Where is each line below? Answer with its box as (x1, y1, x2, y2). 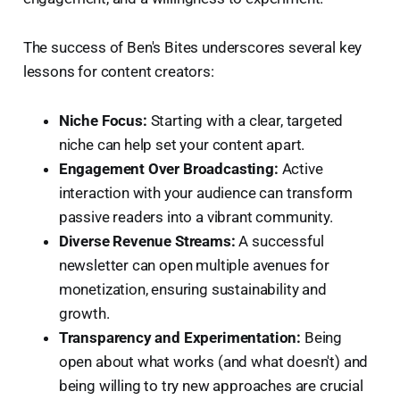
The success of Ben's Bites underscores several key (22, 38, 362, 57)
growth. (58, 304, 110, 323)
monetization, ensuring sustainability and (58, 280, 327, 299)
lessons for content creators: (22, 62, 214, 81)
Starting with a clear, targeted (146, 112, 344, 130)
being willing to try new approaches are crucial (58, 377, 363, 396)
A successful (235, 232, 324, 251)
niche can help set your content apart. (58, 136, 305, 154)
